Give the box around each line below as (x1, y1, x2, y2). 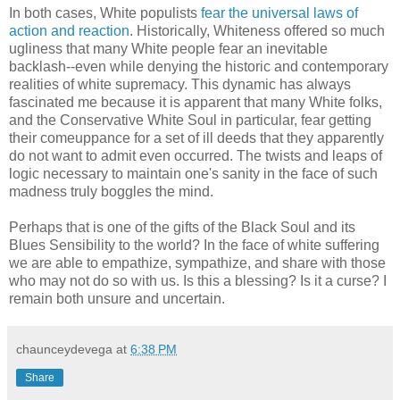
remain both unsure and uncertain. (9, 291, 225, 307)
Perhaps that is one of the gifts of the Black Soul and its (9, 220, 355, 236)
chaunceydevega (16, 342, 112, 357)
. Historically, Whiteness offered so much (129, 23, 385, 39)
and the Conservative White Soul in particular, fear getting (9, 112, 371, 129)
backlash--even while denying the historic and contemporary (9, 59, 388, 75)
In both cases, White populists (9, 5, 201, 21)
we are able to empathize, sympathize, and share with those (9, 255, 386, 271)
